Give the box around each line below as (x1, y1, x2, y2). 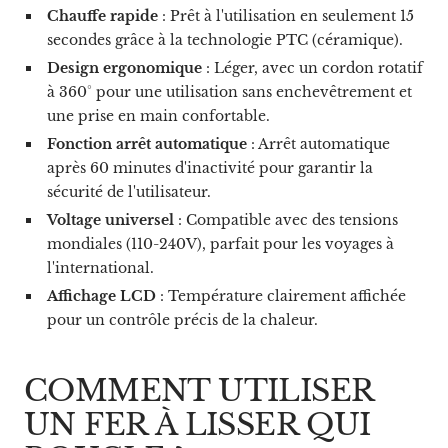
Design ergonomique (46, 58, 202, 77)
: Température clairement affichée (155, 286, 406, 305)
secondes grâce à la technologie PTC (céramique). (46, 30, 403, 49)
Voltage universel (46, 210, 174, 229)
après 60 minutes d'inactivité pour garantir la (46, 158, 373, 177)
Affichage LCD (46, 286, 156, 305)
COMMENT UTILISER (24, 371, 374, 409)
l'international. (46, 258, 154, 277)
